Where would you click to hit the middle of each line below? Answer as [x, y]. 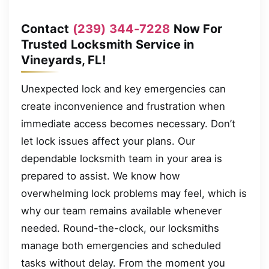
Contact [47, 29]
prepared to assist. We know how [101, 176]
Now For [196, 29]
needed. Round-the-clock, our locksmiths [120, 228]
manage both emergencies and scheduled [121, 245]
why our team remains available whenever [121, 210]
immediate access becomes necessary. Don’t [128, 123]
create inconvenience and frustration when [123, 106]
